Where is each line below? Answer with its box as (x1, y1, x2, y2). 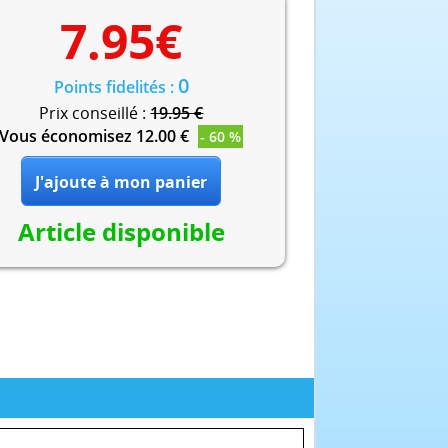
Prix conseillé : (39, 102, 151, 125)
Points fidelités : (53, 76, 178, 99)
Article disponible (17, 215, 225, 249)
